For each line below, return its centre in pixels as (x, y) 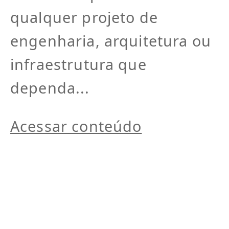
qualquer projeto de (84, 17)
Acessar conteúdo (76, 126)
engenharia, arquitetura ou (111, 41)
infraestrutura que (78, 64)
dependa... (50, 88)
